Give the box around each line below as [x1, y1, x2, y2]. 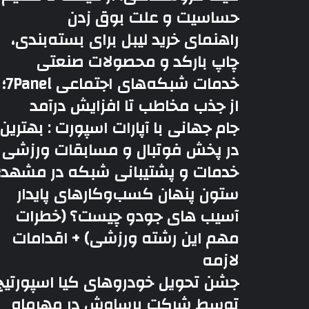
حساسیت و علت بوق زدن [67, 3, 239, 32]
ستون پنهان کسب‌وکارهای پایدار [17, 180, 239, 209]
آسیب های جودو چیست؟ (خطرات [15, 202, 239, 231]
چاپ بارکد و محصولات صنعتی [36, 48, 239, 77]
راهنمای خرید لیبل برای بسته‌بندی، [11, 26, 239, 54]
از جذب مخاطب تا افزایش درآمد [26, 92, 239, 121]
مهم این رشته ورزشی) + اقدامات [12, 224, 239, 253]
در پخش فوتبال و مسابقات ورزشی [1, 136, 239, 165]
